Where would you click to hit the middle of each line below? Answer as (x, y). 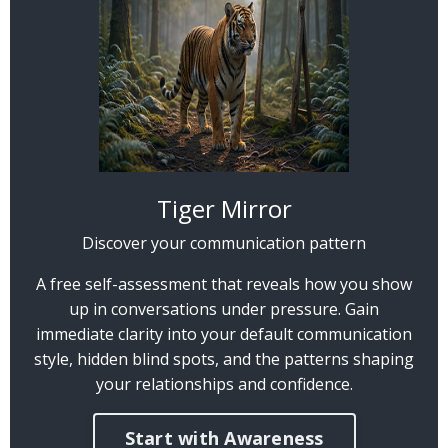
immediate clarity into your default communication (224, 334)
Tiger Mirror (224, 208)
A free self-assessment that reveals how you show (224, 284)
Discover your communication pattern (224, 243)
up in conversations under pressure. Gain (224, 309)
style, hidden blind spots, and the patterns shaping (224, 359)
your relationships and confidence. (224, 384)
